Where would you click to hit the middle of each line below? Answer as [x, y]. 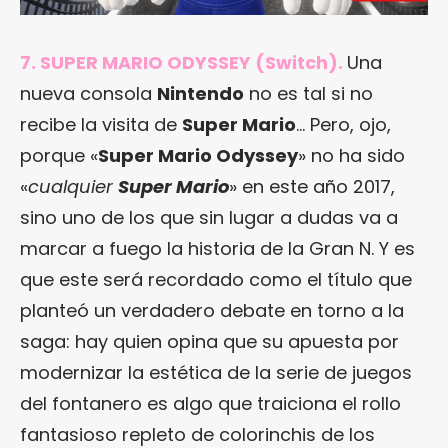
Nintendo [200, 94]
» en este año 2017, [312, 187]
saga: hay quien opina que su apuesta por [209, 342]
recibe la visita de [101, 125]
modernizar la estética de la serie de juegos [216, 373]
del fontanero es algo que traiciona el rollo [210, 404]
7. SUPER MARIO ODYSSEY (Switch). [181, 63]
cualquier [73, 187]
